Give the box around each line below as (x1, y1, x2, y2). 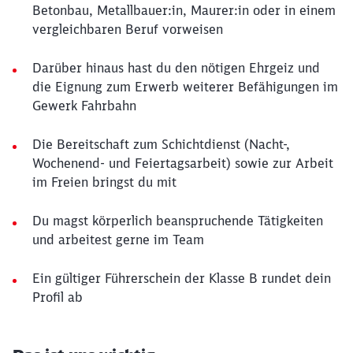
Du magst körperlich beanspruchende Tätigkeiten (32, 213, 323, 229)
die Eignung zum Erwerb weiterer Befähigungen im (32, 79, 338, 95)
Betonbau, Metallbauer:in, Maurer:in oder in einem (32, 2, 336, 18)
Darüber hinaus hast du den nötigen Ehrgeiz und (32, 60, 320, 76)
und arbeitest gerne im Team (32, 232, 204, 247)
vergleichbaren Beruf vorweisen (32, 21, 223, 37)
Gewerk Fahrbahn (32, 98, 136, 113)
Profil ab (32, 289, 83, 305)
